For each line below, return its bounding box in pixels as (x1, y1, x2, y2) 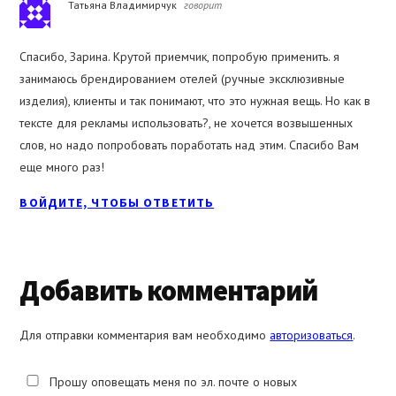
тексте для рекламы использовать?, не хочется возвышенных (19, 115, 354, 132)
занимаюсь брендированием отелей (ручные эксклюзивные (19, 71, 346, 88)
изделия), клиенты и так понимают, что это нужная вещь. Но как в (19, 93, 371, 110)
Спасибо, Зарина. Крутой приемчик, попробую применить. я (19, 49, 340, 65)
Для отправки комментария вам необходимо (19, 327, 270, 344)
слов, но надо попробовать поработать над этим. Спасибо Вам (19, 137, 360, 154)
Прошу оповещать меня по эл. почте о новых (46, 374, 298, 391)
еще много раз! (19, 159, 105, 176)
